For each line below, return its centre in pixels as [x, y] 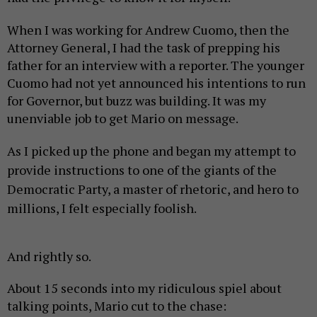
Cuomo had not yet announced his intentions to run [156, 82]
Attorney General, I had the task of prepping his [144, 47]
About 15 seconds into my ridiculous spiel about [144, 288]
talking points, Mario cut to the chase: [117, 305]
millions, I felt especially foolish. [102, 208]
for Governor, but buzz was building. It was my [137, 100]
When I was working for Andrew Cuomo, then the [148, 29]
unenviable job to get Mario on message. [123, 118]
